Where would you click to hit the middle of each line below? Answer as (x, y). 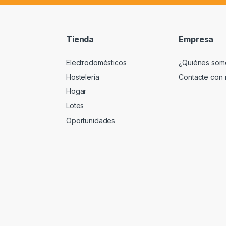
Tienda (80, 39)
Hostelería (83, 77)
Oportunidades (91, 120)
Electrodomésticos (96, 63)
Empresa (196, 39)
